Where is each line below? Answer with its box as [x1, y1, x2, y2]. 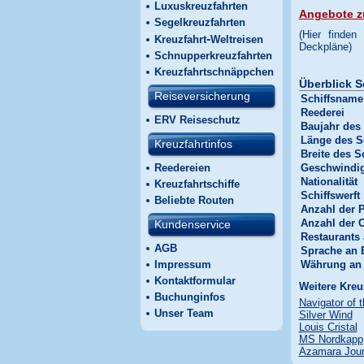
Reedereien [154, 162, 210, 174]
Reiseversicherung [154, 89, 250, 102]
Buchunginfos [154, 291, 225, 303]
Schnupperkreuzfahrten [154, 50, 272, 62]
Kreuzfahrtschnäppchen [154, 66, 274, 78]
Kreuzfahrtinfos [154, 137, 232, 150]
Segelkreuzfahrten [154, 16, 245, 28]
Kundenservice [154, 218, 231, 231]
